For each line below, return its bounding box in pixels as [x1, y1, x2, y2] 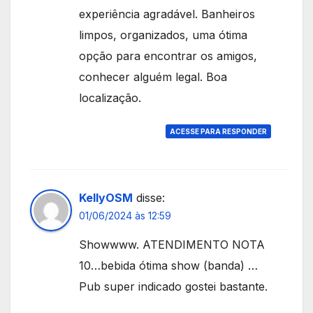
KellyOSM [79, 190, 133, 205]
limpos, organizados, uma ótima [79, 27, 247, 42]
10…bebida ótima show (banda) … [79, 258, 258, 272]
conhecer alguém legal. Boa [79, 69, 227, 84]
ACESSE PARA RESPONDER [170, 126, 267, 136]
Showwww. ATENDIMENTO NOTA [79, 237, 265, 252]
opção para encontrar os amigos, [79, 48, 257, 63]
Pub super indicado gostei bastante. [79, 279, 268, 293]
